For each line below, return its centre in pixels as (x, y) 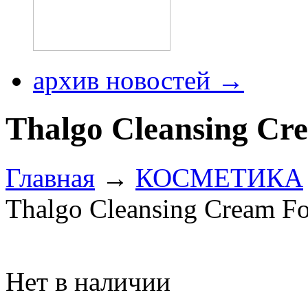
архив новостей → (139, 80)
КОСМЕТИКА (219, 177)
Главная (50, 177)
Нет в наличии (88, 281)
